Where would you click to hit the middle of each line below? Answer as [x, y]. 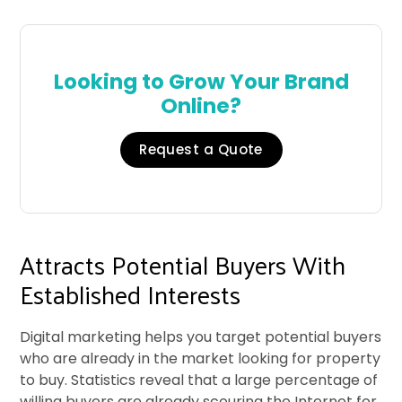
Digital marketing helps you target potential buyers [201, 337]
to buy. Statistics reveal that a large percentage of [199, 380]
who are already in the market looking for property [201, 359]
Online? [201, 106]
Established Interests [131, 294]
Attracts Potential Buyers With [183, 265]
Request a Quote [201, 150]
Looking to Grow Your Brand [201, 82]
